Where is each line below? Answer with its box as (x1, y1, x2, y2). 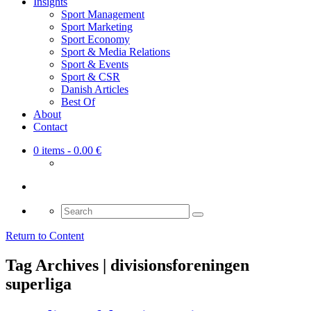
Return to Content (6, 230, 84, 242)
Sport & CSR (61, 71, 120, 83)
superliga (6, 275, 72, 294)
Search (60, 203, 90, 216)
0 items (33, 144, 65, 157)
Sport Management (61, 8, 144, 21)
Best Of (61, 96, 95, 108)
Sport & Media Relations (61, 46, 170, 58)
